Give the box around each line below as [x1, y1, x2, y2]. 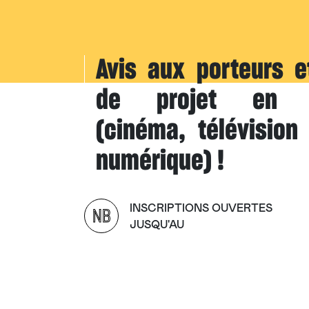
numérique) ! [96, 148, 224, 176]
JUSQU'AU [130, 219, 184, 231]
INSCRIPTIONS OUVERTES [130, 203, 272, 215]
